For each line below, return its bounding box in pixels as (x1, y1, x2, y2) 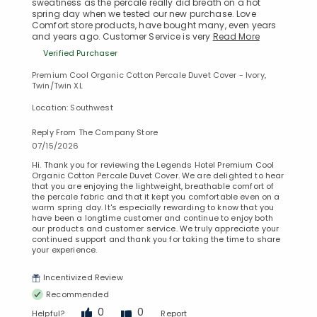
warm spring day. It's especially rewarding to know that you (32, 202, 275, 214)
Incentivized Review (43, 272, 123, 284)
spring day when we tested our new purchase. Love (32, 8, 256, 21)
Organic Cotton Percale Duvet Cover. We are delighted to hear (32, 170, 284, 182)
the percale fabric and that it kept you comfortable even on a (32, 191, 280, 203)
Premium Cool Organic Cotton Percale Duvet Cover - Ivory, (32, 69, 266, 81)
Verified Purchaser (43, 47, 118, 59)
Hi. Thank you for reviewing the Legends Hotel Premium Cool (32, 159, 275, 171)
